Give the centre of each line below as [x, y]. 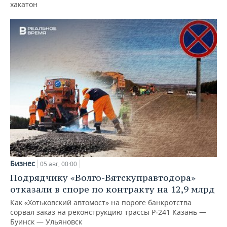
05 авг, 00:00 [59, 164]
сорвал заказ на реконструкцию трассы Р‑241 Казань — [108, 212]
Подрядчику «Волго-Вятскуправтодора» [103, 177]
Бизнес [23, 163]
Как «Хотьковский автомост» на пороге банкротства [101, 202]
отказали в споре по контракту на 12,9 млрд [112, 189]
